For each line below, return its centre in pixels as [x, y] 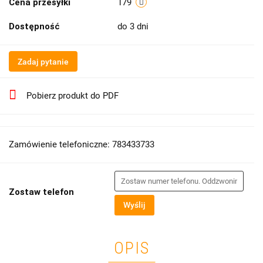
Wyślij [134, 205]
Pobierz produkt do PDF [73, 96]
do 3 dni [134, 27]
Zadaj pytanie [43, 62]
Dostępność [34, 27]
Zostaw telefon [41, 192]
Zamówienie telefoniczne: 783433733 [82, 145]
